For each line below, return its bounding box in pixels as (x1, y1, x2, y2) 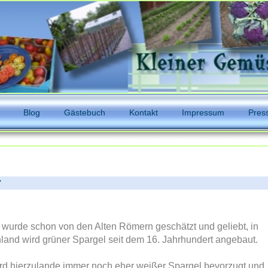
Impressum (181, 108, 224, 117)
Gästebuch (63, 108, 105, 117)
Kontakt (129, 108, 158, 117)
